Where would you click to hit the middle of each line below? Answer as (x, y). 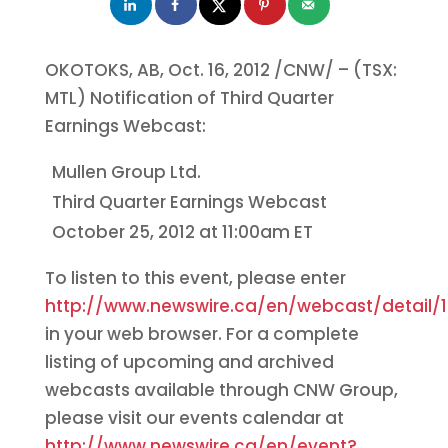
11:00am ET (267, 231)
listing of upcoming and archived (189, 361)
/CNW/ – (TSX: (335, 69)
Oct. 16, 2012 (220, 69)
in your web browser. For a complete (201, 333)
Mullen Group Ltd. (126, 171)
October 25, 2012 (125, 231)
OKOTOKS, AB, (106, 69)
